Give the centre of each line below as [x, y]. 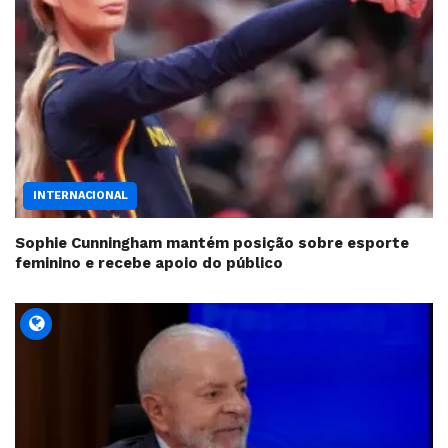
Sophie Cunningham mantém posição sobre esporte [212, 243]
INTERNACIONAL [80, 196]
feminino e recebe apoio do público [149, 263]
